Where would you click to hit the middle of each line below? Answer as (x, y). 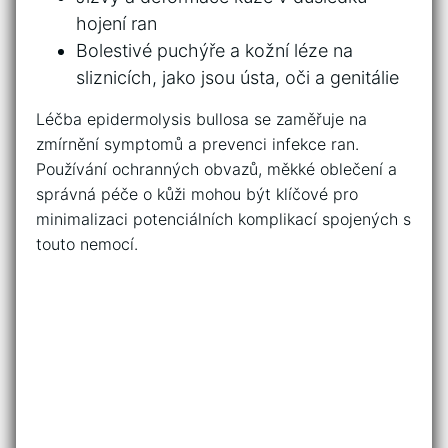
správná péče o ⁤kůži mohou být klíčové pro (197, 194)
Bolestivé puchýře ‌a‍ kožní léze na (214, 51)
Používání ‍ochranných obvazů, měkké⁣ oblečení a (216, 169)
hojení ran (116, 24)
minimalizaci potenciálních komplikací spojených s (223, 219)
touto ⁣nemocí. (87, 244)
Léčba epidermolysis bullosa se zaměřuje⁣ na (201, 119)
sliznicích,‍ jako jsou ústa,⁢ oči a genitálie (237, 78)
